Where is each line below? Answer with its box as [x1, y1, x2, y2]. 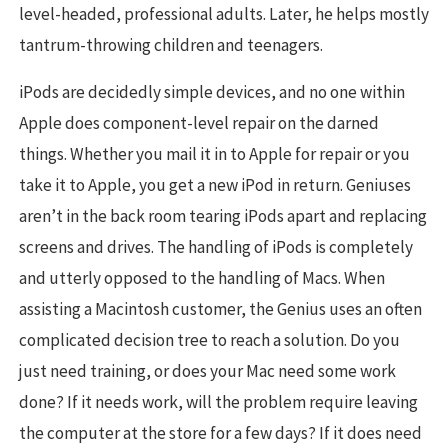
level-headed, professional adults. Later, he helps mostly [19, 3, 429, 26]
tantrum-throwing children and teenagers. [19, 34, 323, 57]
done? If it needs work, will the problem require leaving [19, 391, 418, 414]
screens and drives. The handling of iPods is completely [19, 236, 413, 259]
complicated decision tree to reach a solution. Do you [19, 329, 400, 352]
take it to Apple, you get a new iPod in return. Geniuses [19, 174, 411, 197]
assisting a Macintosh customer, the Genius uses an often [19, 298, 422, 321]
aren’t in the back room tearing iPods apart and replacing [19, 205, 427, 228]
